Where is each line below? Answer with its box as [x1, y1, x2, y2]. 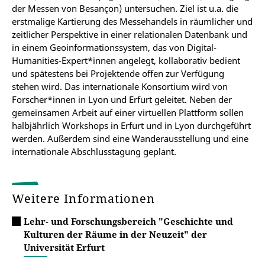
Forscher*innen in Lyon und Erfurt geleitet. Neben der [12, 93, 232, 105]
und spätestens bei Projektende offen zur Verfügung [12, 67, 224, 79]
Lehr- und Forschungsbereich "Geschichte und [24, 215, 233, 227]
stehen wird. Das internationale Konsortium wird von [12, 80, 228, 92]
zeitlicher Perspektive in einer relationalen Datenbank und [12, 28, 247, 40]
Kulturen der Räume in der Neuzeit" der [24, 228, 207, 240]
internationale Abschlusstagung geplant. [12, 146, 176, 157]
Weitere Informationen [12, 190, 159, 206]
